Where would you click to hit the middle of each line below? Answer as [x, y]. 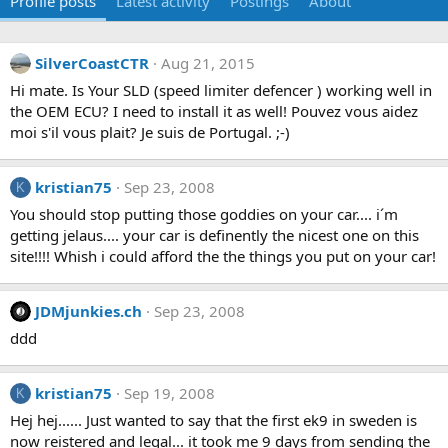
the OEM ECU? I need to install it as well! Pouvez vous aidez [214, 111]
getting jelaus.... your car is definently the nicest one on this [214, 235]
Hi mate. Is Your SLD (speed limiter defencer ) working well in [221, 90]
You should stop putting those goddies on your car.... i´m [204, 214]
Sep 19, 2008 [169, 393]
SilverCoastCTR [92, 63]
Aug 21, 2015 [208, 63]
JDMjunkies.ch [88, 311]
